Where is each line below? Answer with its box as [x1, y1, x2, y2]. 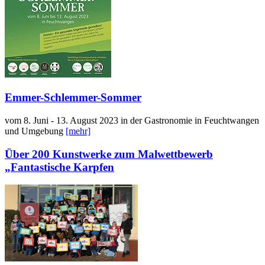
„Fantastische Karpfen [5, 160, 114, 173]
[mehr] [66, 125, 91, 136]
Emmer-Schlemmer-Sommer [5, 91, 141, 104]
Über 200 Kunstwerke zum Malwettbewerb [5, 147, 213, 160]
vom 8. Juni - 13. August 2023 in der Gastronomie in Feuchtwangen [5, 115, 259, 125]
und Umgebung [5, 125, 66, 136]
